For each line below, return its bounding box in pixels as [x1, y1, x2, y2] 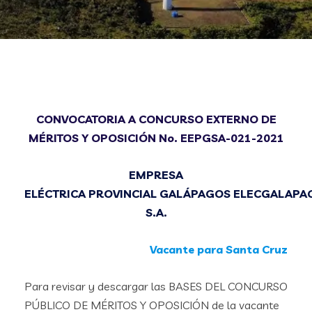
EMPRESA [129, 168, 183, 182]
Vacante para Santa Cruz [150, 242, 288, 256]
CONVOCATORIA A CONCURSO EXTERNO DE [36, 112, 276, 126]
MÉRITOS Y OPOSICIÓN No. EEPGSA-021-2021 [28, 131, 284, 145]
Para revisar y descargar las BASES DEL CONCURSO [24, 279, 288, 293]
